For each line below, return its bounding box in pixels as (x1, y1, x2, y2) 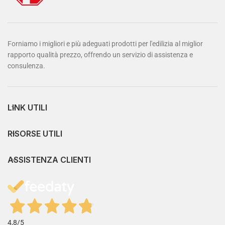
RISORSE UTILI (8, 129, 62, 139)
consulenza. (8, 62, 45, 70)
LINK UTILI (8, 102, 47, 113)
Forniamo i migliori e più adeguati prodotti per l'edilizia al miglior (8, 40, 203, 48)
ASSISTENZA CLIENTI (8, 155, 91, 165)
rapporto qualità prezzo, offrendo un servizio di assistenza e (8, 51, 193, 59)
